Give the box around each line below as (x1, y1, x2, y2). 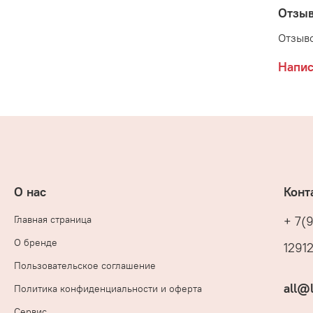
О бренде (14, 236, 57, 249)
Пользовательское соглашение (14, 259, 156, 272)
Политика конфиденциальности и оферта (14, 282, 202, 296)
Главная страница (14, 213, 92, 226)
